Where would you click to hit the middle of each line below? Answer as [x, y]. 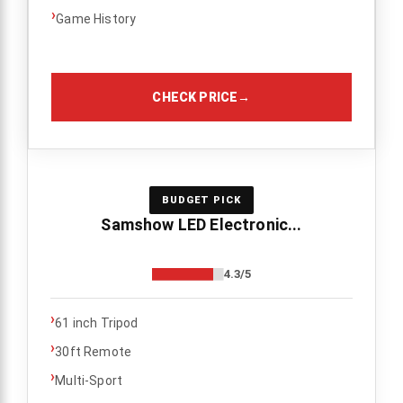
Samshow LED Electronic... [201, 224]
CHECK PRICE [195, 97]
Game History [96, 18]
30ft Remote [94, 351]
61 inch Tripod [97, 322]
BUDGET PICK [201, 200]
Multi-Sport [89, 380]
